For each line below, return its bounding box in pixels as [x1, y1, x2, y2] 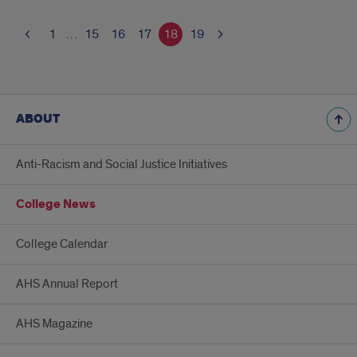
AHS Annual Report [16, 276, 118, 292]
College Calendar [16, 236, 108, 252]
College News [16, 196, 96, 213]
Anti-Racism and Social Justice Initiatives [16, 156, 227, 172]
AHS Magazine [16, 316, 92, 331]
